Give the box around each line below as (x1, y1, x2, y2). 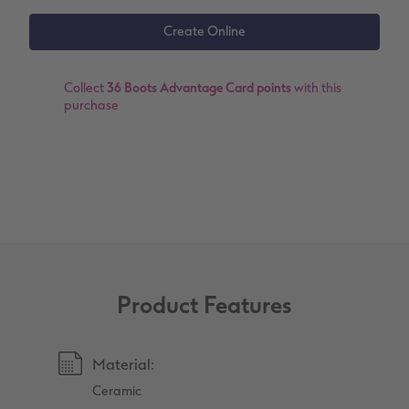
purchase (63, 97, 119, 113)
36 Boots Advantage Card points (106, 79, 291, 96)
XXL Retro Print (117, 27, 218, 46)
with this (290, 79, 341, 96)
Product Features (117, 290, 292, 319)
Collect (63, 79, 107, 96)
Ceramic (92, 383, 142, 399)
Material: (92, 355, 155, 373)
